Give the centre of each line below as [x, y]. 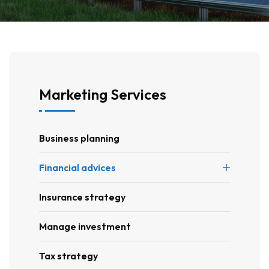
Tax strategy [68, 256]
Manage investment [85, 226]
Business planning [79, 138]
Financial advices [77, 168]
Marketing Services [103, 94]
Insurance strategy [82, 197]
